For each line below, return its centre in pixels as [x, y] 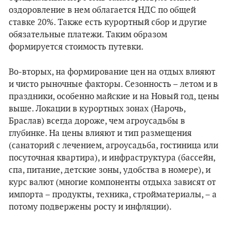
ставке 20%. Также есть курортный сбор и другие [108, 22]
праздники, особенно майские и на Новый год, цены [114, 97]
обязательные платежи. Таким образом [88, 35]
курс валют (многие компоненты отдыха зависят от [112, 182]
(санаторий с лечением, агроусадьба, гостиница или [113, 146]
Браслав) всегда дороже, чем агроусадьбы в [97, 121]
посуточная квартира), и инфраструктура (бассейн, [112, 158]
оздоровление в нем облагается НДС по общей [102, 10]
